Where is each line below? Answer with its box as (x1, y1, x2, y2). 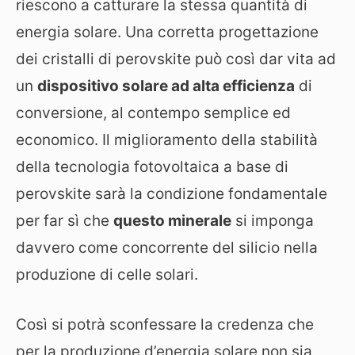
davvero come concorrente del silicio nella (16, 239, 318, 257)
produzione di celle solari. (16, 265, 198, 284)
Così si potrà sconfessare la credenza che (16, 315, 314, 334)
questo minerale (113, 212, 231, 230)
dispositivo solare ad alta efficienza (37, 77, 295, 95)
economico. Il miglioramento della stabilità (16, 131, 318, 149)
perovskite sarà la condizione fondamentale (16, 185, 327, 203)
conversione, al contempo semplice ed (16, 104, 291, 122)
